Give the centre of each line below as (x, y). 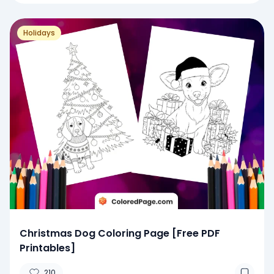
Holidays (39, 32)
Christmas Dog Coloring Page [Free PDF (120, 233)
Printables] (47, 248)
